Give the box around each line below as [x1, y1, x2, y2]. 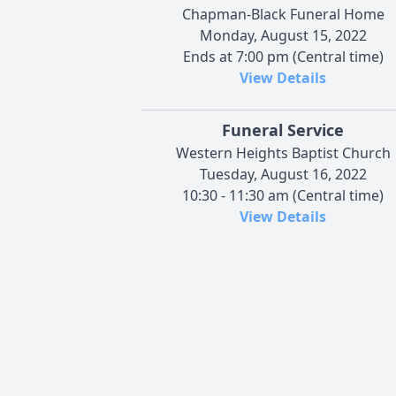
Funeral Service [222, 118, 344, 141]
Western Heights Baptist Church [175, 142, 391, 163]
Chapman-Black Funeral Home [181, 4, 385, 24]
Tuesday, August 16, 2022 [199, 164, 367, 184]
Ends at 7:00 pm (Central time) [182, 46, 384, 66]
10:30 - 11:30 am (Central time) [182, 185, 384, 205]
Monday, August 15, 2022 [199, 25, 367, 45]
